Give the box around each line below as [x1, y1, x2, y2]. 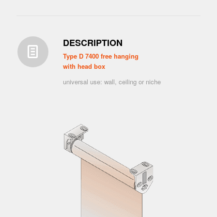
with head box [62, 62, 105, 71]
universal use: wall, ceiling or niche [62, 77, 161, 87]
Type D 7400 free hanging [62, 51, 139, 61]
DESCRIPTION [62, 36, 123, 49]
